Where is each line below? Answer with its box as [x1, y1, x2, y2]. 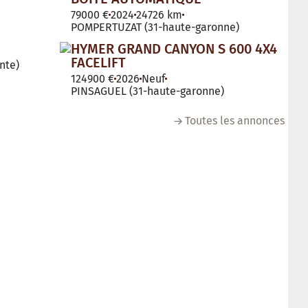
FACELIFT [71, 54, 126, 71]
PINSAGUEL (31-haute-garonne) [71, 84, 224, 98]
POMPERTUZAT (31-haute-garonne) [71, 20, 239, 34]
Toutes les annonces [185, 113, 285, 127]
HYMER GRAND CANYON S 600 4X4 [71, 40, 277, 57]
